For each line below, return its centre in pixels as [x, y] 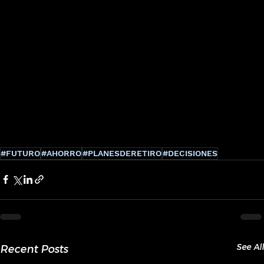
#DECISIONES [190, 153]
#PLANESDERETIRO [122, 153]
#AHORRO [61, 153]
